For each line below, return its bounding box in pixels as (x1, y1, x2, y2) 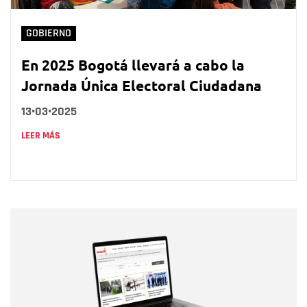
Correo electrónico (45, 264, 135, 278)
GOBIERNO (26, 26, 71, 40)
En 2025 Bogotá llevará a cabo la (21, 55, 245, 74)
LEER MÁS (21, 129, 60, 142)
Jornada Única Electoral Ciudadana (21, 75, 262, 95)
